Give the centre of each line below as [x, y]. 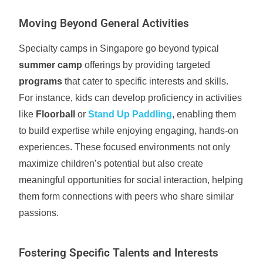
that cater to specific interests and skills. [146, 81]
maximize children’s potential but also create [111, 163]
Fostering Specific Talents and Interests [119, 253]
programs [41, 81]
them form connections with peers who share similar [127, 196]
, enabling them [204, 114]
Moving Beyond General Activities [104, 23]
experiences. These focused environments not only [125, 147]
